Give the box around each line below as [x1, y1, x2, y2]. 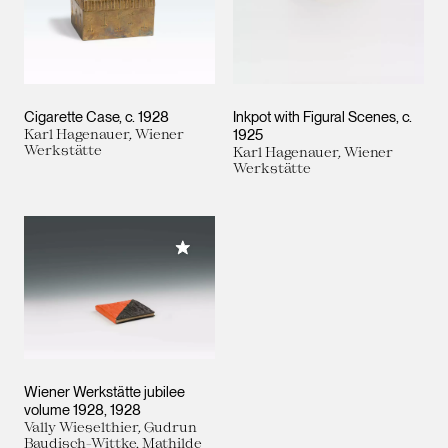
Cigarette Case [24, 107, 119, 126]
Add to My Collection [182, 238, 312, 257]
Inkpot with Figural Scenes [233, 107, 396, 126]
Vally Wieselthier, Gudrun [24, 419, 197, 435]
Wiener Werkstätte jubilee [24, 383, 185, 401]
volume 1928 [24, 401, 104, 419]
